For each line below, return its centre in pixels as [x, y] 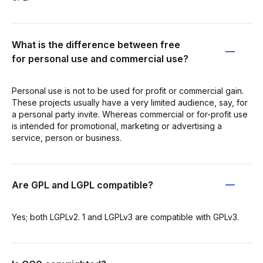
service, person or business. [67, 137]
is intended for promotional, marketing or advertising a [117, 126]
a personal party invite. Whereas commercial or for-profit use [130, 114]
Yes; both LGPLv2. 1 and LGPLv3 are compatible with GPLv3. [125, 217]
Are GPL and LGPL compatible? [82, 185]
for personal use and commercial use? [100, 58]
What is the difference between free [96, 44]
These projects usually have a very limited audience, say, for [130, 102]
